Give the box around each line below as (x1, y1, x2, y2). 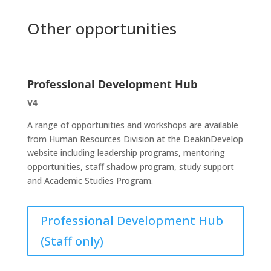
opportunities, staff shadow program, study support (27, 161, 234, 172)
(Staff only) (40, 233, 103, 249)
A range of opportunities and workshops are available (27, 119, 238, 131)
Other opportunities (27, 18, 177, 39)
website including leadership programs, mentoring (27, 147, 225, 158)
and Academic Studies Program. (27, 175, 153, 186)
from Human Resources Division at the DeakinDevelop (27, 133, 243, 145)
